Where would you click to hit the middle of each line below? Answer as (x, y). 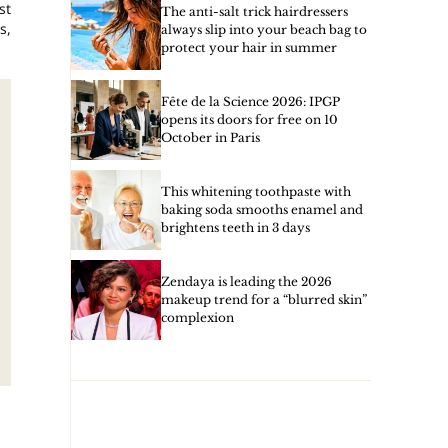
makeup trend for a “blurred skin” (264, 299)
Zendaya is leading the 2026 (246, 281)
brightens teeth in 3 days (235, 227)
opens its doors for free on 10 (249, 119)
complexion (197, 317)
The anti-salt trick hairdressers (254, 11)
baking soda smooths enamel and (262, 209)
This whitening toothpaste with (256, 191)
